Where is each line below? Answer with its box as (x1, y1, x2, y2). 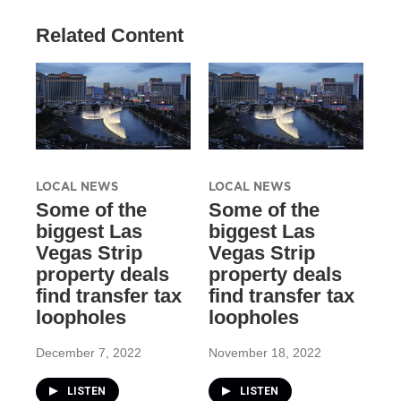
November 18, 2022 (208, 345, 321, 360)
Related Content (36, 24, 183, 47)
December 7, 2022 (36, 345, 141, 360)
